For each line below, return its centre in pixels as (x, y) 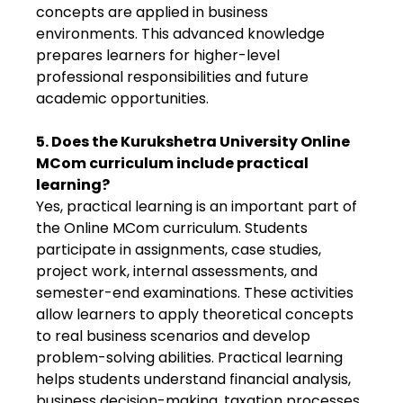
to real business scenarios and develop (173, 336)
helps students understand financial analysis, (193, 379)
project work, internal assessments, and (177, 271)
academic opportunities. (122, 99)
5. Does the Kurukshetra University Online (193, 142)
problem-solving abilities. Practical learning (189, 358)
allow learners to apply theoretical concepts (195, 314)
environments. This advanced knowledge (180, 34)
